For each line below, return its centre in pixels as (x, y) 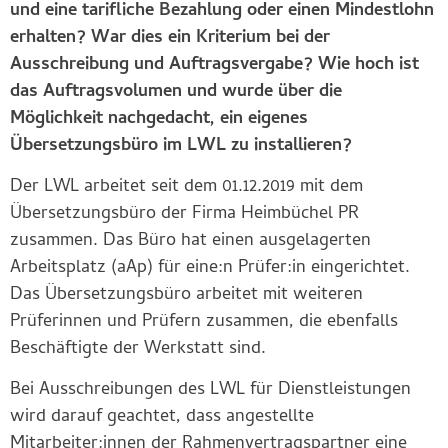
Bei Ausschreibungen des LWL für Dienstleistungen (210, 391)
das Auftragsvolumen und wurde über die (176, 92)
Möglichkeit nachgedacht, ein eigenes (159, 119)
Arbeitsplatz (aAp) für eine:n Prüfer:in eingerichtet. (210, 268)
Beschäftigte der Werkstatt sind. (138, 349)
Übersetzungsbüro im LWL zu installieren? (181, 146)
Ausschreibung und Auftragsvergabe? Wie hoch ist (214, 65)
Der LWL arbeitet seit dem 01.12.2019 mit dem (186, 187)
